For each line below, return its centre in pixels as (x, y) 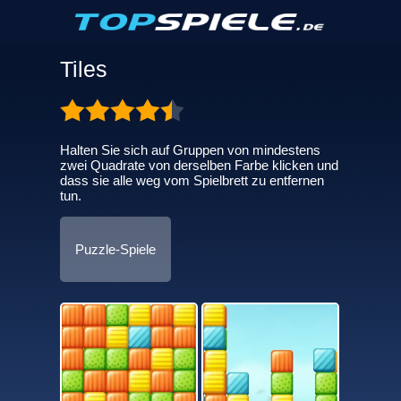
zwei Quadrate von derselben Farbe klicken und (199, 165)
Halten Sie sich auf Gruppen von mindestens (190, 150)
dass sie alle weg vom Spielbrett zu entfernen (192, 180)
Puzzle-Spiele (115, 249)
